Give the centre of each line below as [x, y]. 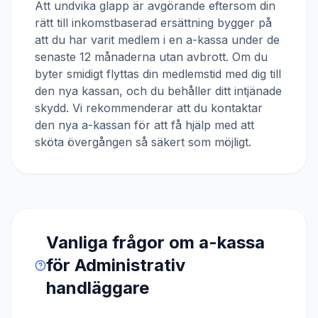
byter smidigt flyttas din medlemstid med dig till [158, 74]
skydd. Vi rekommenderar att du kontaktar [149, 108]
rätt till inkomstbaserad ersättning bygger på [153, 23]
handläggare [98, 288]
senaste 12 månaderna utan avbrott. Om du [151, 57]
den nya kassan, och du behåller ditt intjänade [158, 91]
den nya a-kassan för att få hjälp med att [144, 125]
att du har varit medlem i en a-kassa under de [157, 40]
